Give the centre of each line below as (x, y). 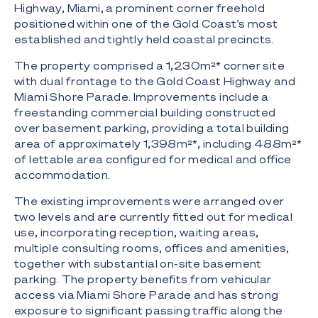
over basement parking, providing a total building (152, 128)
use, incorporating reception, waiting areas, (137, 232)
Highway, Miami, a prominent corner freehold (140, 8)
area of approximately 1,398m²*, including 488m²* (158, 144)
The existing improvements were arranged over (149, 201)
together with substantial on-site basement (138, 264)
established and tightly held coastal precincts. (144, 39)
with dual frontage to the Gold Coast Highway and (155, 81)
